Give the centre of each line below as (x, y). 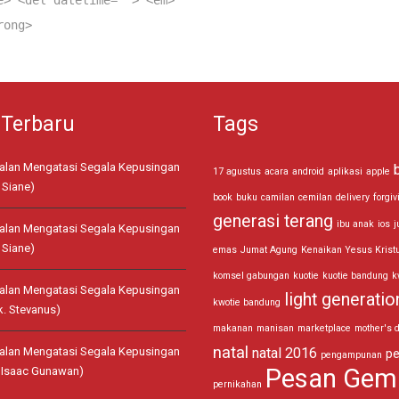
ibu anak (355, 224)
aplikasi (345, 171)
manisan (275, 328)
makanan (233, 328)
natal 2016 (285, 353)
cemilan (315, 197)
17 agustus (237, 171)
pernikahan (237, 384)
